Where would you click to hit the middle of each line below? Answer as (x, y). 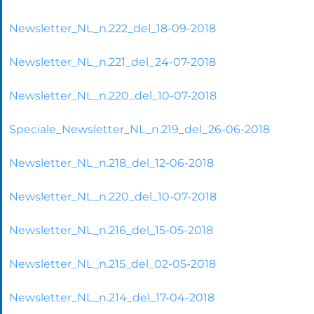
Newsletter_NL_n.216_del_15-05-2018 (111, 230)
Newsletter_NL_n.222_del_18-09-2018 (112, 28)
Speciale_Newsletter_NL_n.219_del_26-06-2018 (139, 129)
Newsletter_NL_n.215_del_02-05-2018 (112, 264)
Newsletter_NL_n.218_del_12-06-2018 (111, 163)
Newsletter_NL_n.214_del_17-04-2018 (112, 297)
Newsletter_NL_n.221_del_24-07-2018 (112, 62)
